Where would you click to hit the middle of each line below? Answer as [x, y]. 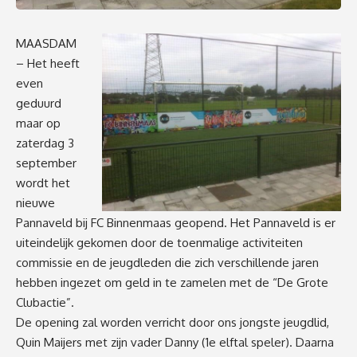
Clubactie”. [45, 303]
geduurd [39, 104]
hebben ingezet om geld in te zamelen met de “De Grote [172, 283]
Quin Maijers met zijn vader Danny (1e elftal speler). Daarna [175, 343]
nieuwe [35, 203]
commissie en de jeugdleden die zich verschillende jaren [167, 263]
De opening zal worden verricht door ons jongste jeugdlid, [173, 323]
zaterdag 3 [45, 143]
